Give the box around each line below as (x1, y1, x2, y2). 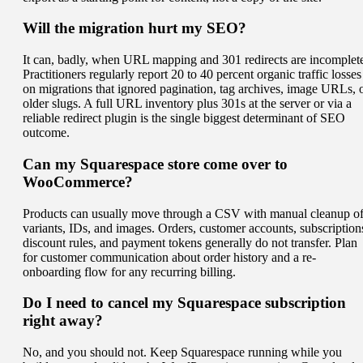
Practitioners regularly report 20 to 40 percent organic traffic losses (23, 67, 361, 82)
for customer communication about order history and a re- (23, 250, 316, 264)
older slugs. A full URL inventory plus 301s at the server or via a (23, 96, 352, 111)
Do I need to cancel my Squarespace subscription (23, 294, 346, 312)
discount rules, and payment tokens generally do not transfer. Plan (23, 235, 357, 250)
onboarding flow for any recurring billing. (23, 264, 236, 279)
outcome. (23, 126, 70, 140)
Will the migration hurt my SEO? (23, 19, 246, 37)
